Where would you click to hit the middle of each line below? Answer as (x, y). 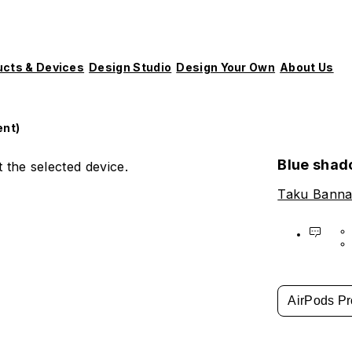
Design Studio (130, 67)
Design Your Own (226, 67)
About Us (307, 67)
